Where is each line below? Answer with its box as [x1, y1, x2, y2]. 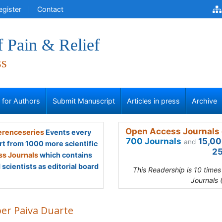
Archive [192, 97, 218, 105]
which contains [38, 151, 92, 159]
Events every [44, 128, 91, 136]
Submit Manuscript [52, 97, 115, 105]
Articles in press [127, 97, 180, 105]
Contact [37, 5, 63, 13]
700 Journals [126, 136, 181, 146]
